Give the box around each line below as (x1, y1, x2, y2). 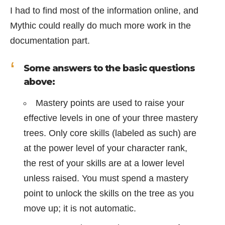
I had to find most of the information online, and (10, 5, 198, 16)
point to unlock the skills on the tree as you (24, 188, 194, 198)
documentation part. (10, 35, 90, 46)
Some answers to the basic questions (24, 62, 195, 74)
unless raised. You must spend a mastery (24, 173, 188, 183)
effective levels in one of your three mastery (24, 113, 198, 123)
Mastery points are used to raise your (36, 98, 184, 108)
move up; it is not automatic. (24, 203, 136, 213)
